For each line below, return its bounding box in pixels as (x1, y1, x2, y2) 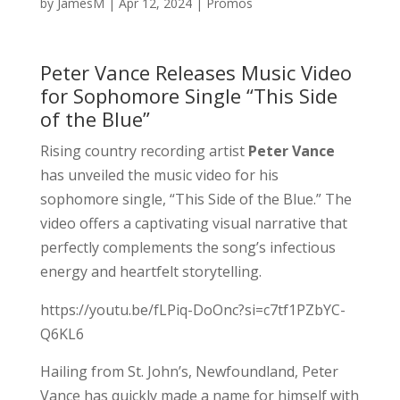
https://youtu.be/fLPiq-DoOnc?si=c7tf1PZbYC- (39, 299, 346, 320)
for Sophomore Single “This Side (39, 81, 337, 109)
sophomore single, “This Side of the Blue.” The (39, 188, 352, 209)
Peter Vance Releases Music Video (39, 58, 352, 86)
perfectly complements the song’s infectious (39, 237, 336, 257)
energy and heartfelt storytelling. (39, 261, 262, 281)
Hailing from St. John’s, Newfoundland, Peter (39, 361, 338, 381)
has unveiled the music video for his (39, 164, 279, 185)
